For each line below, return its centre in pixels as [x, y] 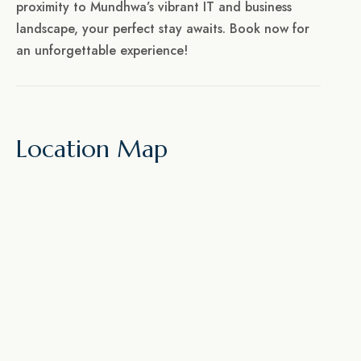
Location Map [92, 149]
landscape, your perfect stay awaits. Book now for [163, 29]
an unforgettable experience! [102, 51]
